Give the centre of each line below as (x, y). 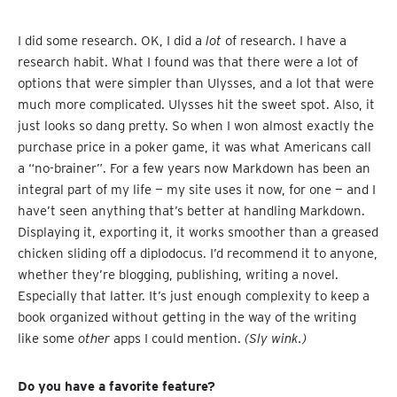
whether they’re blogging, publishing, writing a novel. (178, 274)
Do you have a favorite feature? (117, 386)
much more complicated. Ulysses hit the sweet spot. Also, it (196, 104)
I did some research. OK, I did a (112, 40)
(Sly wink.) (276, 338)
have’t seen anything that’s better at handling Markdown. (191, 210)
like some (48, 338)
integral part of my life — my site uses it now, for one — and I (197, 189)
